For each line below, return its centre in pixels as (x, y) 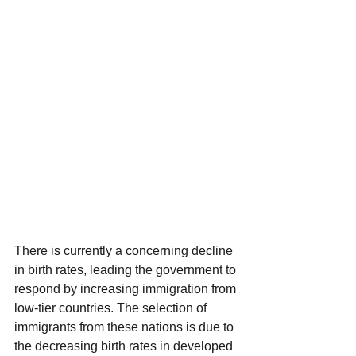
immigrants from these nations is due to (126, 327)
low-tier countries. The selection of (112, 308)
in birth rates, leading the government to (127, 269)
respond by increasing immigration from (127, 288)
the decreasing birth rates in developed (125, 346)
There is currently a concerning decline (125, 250)
